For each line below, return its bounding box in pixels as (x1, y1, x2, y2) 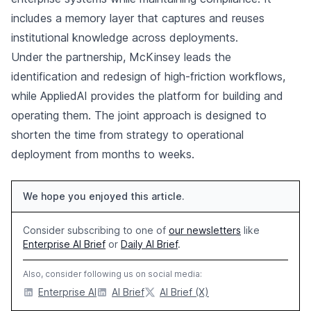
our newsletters (169, 224, 241, 236)
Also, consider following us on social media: (23, 269, 202, 279)
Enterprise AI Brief (23, 238, 106, 250)
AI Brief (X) (160, 286, 209, 298)
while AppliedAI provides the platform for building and (11, 89, 283, 103)
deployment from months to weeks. (11, 147, 194, 161)
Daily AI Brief (121, 238, 178, 250)
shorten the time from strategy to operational (11, 128, 244, 142)
